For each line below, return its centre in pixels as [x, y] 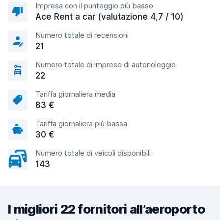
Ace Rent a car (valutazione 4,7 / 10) [110, 17]
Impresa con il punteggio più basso [94, 6]
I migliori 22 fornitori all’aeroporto [106, 209]
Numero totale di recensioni [82, 35]
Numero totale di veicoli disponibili [93, 153]
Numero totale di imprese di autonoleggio [106, 65]
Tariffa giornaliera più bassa [81, 124]
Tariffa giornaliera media [75, 94]
